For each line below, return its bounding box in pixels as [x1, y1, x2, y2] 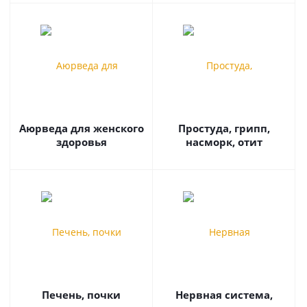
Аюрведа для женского [19, 121, 144, 135]
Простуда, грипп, [177, 121, 270, 135]
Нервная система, [175, 288, 273, 302]
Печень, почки [42, 288, 121, 302]
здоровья [56, 135, 107, 149]
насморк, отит [185, 135, 262, 149]
